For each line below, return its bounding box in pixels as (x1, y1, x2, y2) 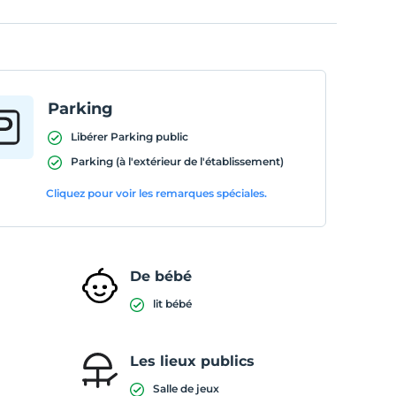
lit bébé (152, 297, 192, 310)
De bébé (129, 268, 192, 285)
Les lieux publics (129, 353, 255, 369)
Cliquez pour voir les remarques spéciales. (46, 187, 268, 200)
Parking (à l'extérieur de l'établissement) (70, 155, 284, 168)
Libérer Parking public (70, 130, 188, 143)
